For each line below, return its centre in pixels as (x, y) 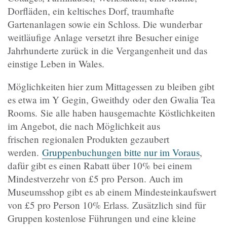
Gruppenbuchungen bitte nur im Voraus (121, 153)
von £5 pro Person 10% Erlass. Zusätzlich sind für (107, 205)
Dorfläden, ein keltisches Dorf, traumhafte (91, 11)
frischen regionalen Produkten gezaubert (88, 139)
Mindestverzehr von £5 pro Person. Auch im (95, 179)
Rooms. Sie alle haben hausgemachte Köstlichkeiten (111, 113)
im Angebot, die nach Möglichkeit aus (84, 126)
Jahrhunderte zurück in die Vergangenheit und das (107, 50)
